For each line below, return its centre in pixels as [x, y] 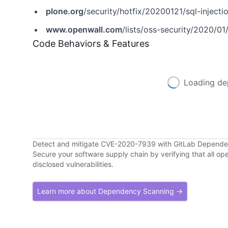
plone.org [65, 11]
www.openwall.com [84, 30]
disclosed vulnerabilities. [73, 164]
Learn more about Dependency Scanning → [110, 191]
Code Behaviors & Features [91, 44]
